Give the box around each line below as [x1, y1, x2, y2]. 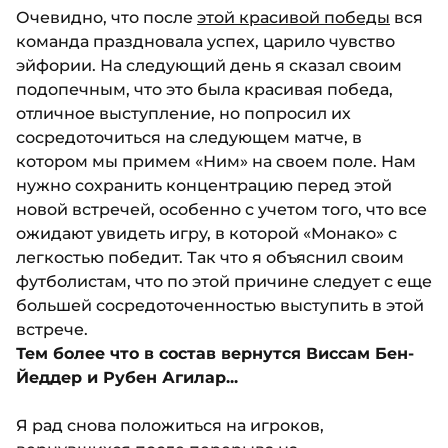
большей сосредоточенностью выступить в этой [16, 296, 424, 316]
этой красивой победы [197, 8, 390, 28]
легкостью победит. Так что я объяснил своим [16, 248, 404, 268]
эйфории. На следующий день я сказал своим [16, 56, 402, 76]
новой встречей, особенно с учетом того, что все [16, 200, 427, 220]
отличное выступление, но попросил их [16, 104, 351, 124]
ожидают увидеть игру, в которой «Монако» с [16, 224, 397, 244]
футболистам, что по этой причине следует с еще [16, 272, 432, 292]
